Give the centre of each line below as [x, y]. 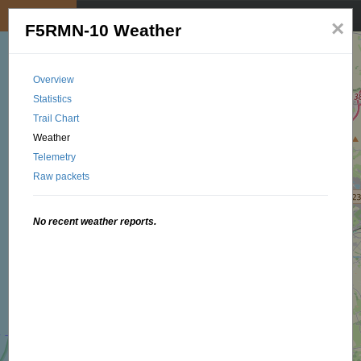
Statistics [53, 99]
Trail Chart [56, 118]
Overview [54, 80]
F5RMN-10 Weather [104, 31]
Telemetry [55, 157]
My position [38, 16]
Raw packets [62, 176]
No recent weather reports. [95, 222]
